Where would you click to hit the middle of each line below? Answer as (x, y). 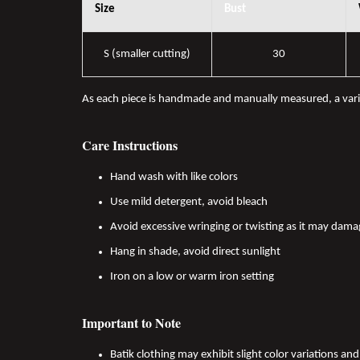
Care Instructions (130, 145)
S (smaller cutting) (147, 55)
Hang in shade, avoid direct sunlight (195, 252)
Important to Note (131, 323)
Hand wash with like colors (174, 178)
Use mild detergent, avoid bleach (189, 202)
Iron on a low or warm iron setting (192, 277)
